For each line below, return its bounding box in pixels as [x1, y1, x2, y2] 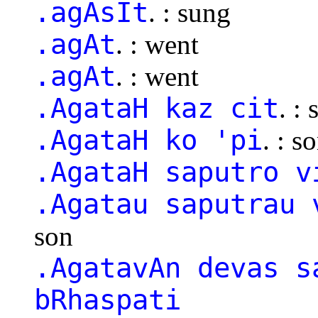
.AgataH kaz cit [34, 92, 279, 124]
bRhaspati [34, 283, 181, 316]
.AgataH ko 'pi [34, 124, 263, 156]
